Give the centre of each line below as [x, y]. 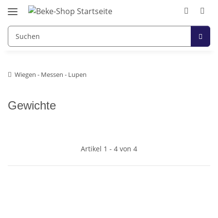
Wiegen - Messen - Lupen [51, 74]
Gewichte [32, 105]
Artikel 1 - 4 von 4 [109, 148]
